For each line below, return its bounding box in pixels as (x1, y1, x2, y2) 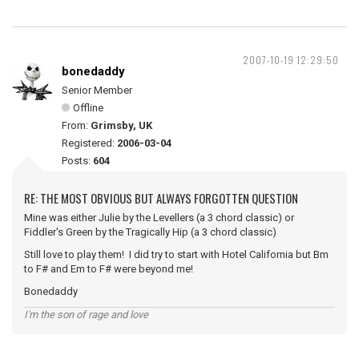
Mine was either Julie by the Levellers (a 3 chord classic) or (24, 212, 294, 224)
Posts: (62, 155, 93, 167)
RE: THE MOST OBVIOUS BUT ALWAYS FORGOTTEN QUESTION (24, 189, 298, 207)
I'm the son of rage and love (24, 309, 148, 321)
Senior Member (62, 84, 132, 96)
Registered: (62, 137, 117, 149)
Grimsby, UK (91, 119, 152, 131)
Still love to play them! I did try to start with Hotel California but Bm (24, 248, 329, 260)
